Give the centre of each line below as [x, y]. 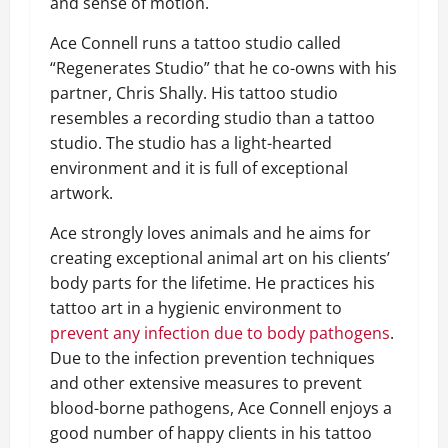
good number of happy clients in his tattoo [211, 433]
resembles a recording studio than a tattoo [212, 118]
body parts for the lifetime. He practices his [212, 283]
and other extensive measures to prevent [206, 383]
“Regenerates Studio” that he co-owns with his [223, 68]
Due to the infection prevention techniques [212, 358]
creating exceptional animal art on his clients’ [220, 258]
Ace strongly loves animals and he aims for [210, 233]
